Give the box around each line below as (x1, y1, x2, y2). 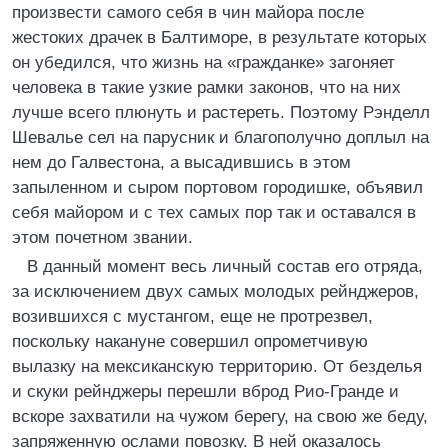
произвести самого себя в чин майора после (12, 3, 364, 22)
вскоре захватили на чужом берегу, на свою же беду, (12, 407, 428, 426)
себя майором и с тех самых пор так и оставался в (12, 203, 416, 222)
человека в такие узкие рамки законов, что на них (12, 78, 401, 97)
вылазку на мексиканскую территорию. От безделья (12, 357, 422, 376)
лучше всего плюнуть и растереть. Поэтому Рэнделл (12, 103, 430, 122)
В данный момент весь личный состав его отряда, (27, 257, 423, 276)
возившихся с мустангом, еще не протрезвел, (12, 307, 373, 326)
